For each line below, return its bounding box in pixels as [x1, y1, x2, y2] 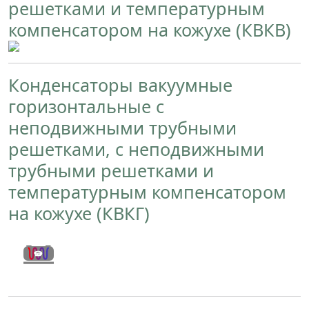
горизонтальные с [8, 94, 164, 118]
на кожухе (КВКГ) [8, 201, 150, 225]
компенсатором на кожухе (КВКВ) [8, 17, 291, 41]
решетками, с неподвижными [8, 137, 264, 161]
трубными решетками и [8, 158, 214, 182]
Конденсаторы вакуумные [8, 72, 232, 97]
